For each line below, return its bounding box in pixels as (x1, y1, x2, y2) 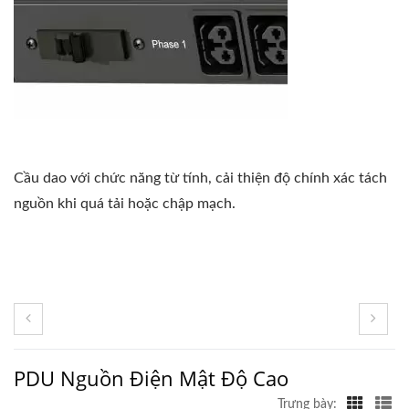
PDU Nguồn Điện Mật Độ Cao (14, 363, 288, 392)
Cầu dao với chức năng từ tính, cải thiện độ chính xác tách (14, 170, 387, 185)
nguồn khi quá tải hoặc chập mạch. (14, 195, 236, 211)
